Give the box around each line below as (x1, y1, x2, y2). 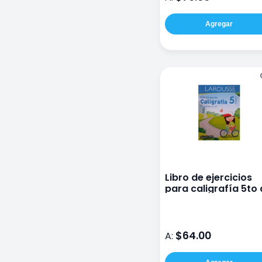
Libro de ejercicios (165, 171, 252, 185)
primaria (165, 193, 206, 207)
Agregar (205, 20, 233, 29)
